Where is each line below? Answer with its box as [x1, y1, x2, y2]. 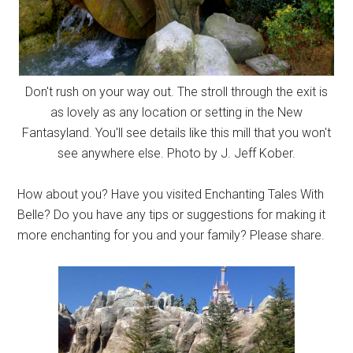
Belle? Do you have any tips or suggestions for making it [17, 207, 326, 223]
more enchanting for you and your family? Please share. [17, 228, 325, 243]
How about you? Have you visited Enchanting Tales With [17, 187, 325, 203]
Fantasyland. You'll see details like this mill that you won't [22, 125, 331, 141]
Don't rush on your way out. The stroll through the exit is [25, 84, 328, 100]
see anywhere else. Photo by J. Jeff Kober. [58, 146, 295, 162]
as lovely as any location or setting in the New [50, 105, 303, 121]
